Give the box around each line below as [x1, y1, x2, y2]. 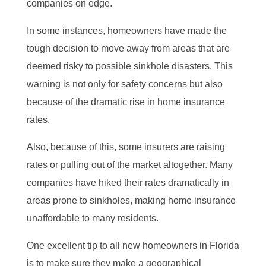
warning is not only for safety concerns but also [26, 78, 223, 89]
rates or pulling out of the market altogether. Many [26, 159, 233, 170]
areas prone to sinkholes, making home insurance [26, 195, 236, 205]
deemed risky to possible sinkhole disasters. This [26, 61, 233, 71]
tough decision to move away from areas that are [26, 43, 230, 53]
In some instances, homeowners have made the [26, 25, 227, 36]
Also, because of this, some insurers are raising [26, 141, 225, 152]
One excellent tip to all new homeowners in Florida [26, 240, 239, 251]
